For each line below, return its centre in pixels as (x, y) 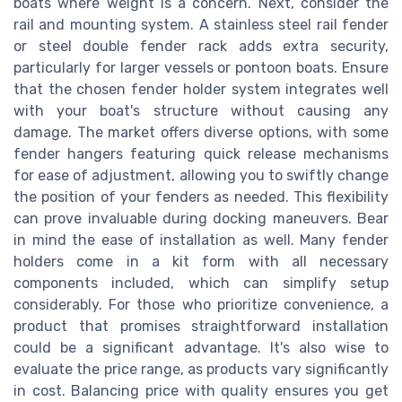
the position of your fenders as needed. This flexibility (201, 197)
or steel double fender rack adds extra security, (201, 46)
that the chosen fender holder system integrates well (201, 89)
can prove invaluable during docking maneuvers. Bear (201, 218)
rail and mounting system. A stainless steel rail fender (201, 24)
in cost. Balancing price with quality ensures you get (201, 390)
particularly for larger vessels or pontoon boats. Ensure (201, 67)
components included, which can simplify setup (201, 283)
